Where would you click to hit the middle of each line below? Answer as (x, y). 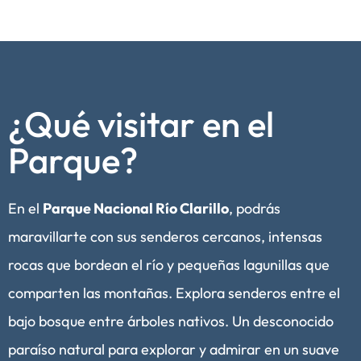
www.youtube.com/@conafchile (293, 9)
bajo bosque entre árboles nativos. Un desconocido (171, 321)
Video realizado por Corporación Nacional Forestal (135, 9)
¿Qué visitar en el (141, 123)
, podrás (255, 208)
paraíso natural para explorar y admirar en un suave (174, 349)
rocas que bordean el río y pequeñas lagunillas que (169, 264)
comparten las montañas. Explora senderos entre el (174, 293)
